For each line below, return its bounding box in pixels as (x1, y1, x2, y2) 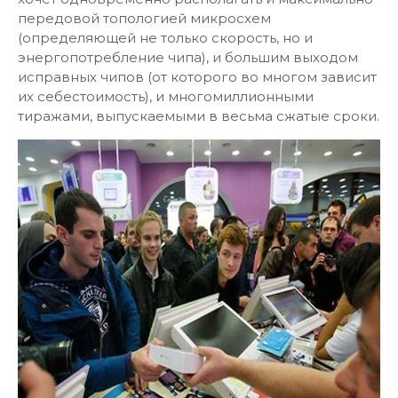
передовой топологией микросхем (18, 10, 271, 27)
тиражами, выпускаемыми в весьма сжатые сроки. (18, 107, 379, 124)
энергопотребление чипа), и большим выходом (18, 49, 358, 66)
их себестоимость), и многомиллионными (18, 88, 314, 105)
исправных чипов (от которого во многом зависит (18, 68, 377, 85)
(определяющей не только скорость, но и (18, 29, 313, 46)
